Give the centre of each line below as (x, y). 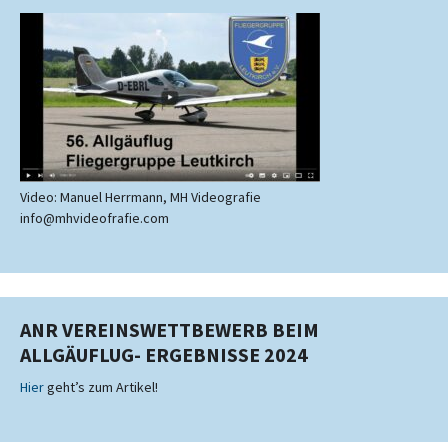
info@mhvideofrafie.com (94, 218)
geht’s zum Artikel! (101, 387)
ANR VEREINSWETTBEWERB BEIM (169, 329)
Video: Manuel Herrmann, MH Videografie (140, 197)
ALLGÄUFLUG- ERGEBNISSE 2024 (164, 354)
